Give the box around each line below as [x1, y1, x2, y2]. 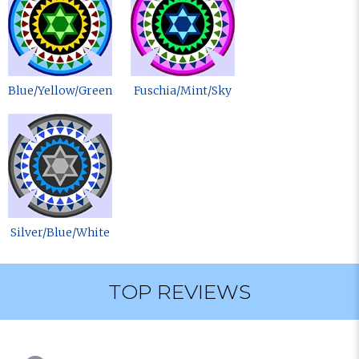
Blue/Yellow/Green [8, 83, 112, 98]
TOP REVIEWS [108, 280, 251, 304]
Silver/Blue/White [10, 225, 110, 240]
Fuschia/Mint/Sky [134, 83, 232, 98]
